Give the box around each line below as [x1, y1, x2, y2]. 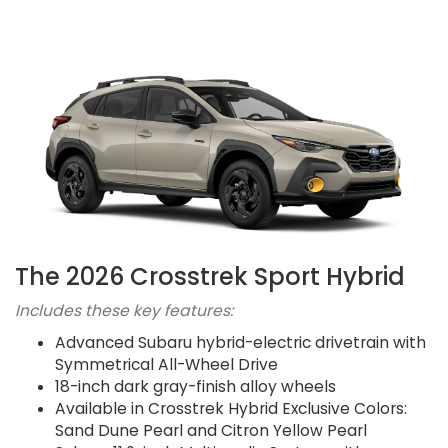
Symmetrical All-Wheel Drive [55, 354, 278, 376]
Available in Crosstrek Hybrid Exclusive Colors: [55, 398, 407, 420]
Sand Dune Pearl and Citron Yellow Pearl [55, 420, 367, 442]
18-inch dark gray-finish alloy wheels [55, 376, 336, 398]
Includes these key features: [15, 300, 233, 322]
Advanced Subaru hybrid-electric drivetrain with [55, 332, 426, 354]
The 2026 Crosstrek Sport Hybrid [15, 260, 405, 294]
